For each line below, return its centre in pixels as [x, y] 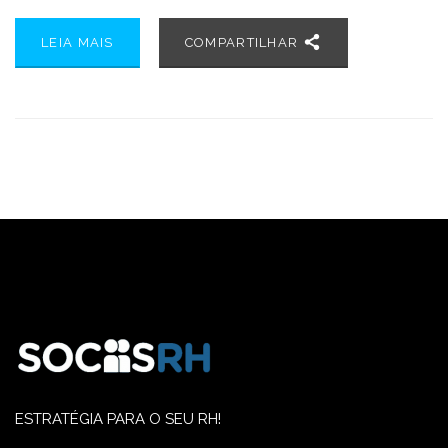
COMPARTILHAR [243, 43]
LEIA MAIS [77, 43]
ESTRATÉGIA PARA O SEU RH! [118, 419]
